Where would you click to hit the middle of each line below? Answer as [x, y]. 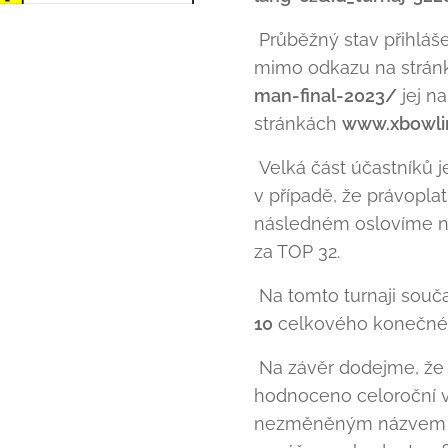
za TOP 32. [297, 251]
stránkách [298, 123]
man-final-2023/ [325, 95]
